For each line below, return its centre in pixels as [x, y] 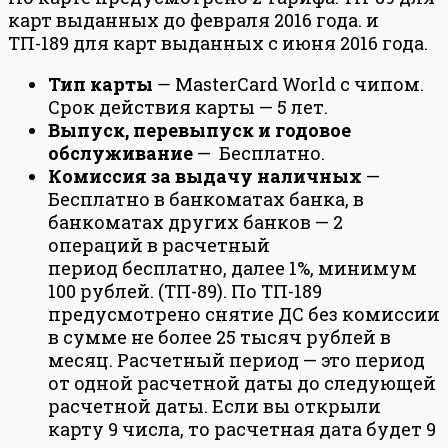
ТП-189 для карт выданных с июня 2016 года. [218, 42]
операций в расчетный [159, 244]
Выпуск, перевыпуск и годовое [199, 129]
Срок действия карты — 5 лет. [188, 106]
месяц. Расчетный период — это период [236, 359]
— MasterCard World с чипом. [288, 83]
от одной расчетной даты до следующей [242, 382]
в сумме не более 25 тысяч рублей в [219, 336]
